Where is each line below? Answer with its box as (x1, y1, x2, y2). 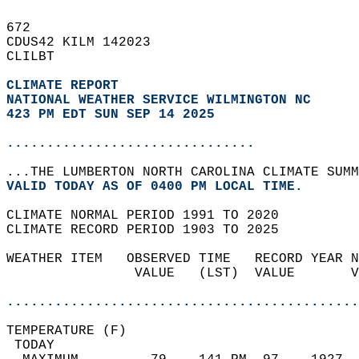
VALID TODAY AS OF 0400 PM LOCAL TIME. (6, 179, 319, 194)
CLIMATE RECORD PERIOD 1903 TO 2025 (6, 223, 295, 237)
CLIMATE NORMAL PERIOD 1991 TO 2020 (6, 208, 295, 223)
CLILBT (6, 50, 71, 64)
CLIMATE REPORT (6, 79, 127, 93)
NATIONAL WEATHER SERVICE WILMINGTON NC (6, 93, 311, 107)
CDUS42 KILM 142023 (6, 35, 167, 50)
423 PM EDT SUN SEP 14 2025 (6, 107, 215, 122)
